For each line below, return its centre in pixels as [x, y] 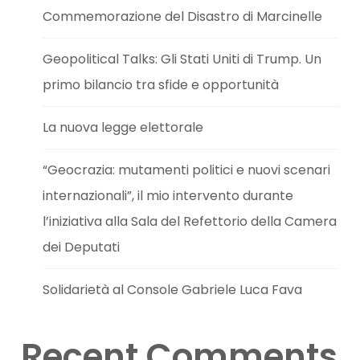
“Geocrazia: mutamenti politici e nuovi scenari [187, 170]
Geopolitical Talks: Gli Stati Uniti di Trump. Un [182, 59]
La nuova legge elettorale [123, 128]
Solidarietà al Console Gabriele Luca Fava [173, 290]
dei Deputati [82, 247]
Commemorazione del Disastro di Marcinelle [183, 17]
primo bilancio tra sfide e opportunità [161, 85]
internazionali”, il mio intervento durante [168, 196]
